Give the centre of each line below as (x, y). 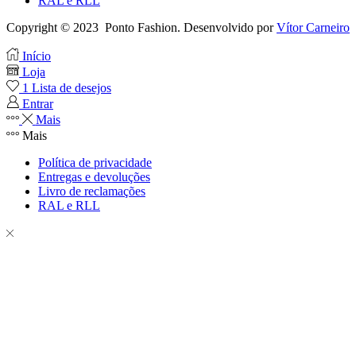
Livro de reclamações (92, 191)
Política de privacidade (95, 162)
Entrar (38, 103)
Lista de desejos (72, 87)
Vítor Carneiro (313, 27)
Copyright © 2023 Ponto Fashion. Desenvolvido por (141, 27)
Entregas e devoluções (94, 176)
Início (37, 56)
